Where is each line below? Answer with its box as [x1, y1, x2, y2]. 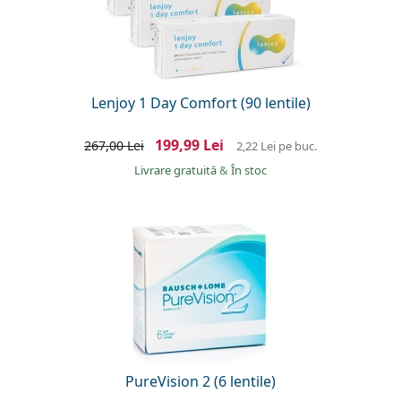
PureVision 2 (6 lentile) [125, 371, 276, 391]
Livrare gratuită [134, 161, 219, 178]
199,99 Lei [154, 134, 224, 155]
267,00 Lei [83, 136, 144, 154]
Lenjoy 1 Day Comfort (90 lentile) [90, 92, 311, 113]
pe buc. [276, 137, 318, 154]
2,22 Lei [236, 137, 277, 154]
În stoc [231, 161, 267, 178]
